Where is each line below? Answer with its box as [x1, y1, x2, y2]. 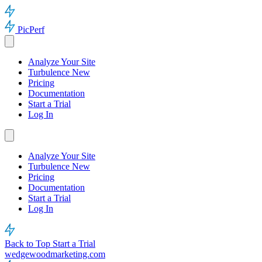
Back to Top [5, 239, 53, 249]
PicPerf [18, 25, 44, 35]
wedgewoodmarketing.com [5, 249, 105, 259]
